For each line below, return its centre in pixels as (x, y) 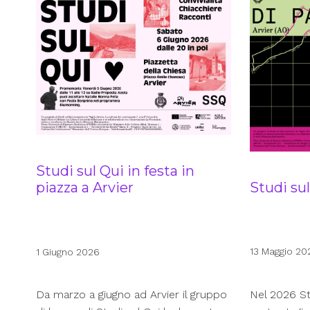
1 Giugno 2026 (68, 252)
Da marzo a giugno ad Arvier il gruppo (131, 295)
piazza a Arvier (85, 188)
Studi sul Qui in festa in (115, 171)
